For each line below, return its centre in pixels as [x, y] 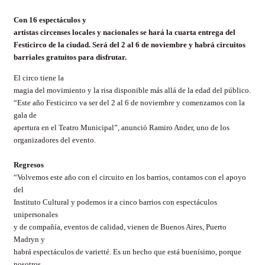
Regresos [29, 165]
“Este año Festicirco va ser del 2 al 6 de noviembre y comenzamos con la [129, 103]
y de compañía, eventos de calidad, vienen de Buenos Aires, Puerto [120, 227]
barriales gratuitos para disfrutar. [70, 57]
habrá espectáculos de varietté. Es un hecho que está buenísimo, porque [127, 252]
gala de [25, 115]
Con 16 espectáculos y [50, 20]
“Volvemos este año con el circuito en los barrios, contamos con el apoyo [130, 177]
